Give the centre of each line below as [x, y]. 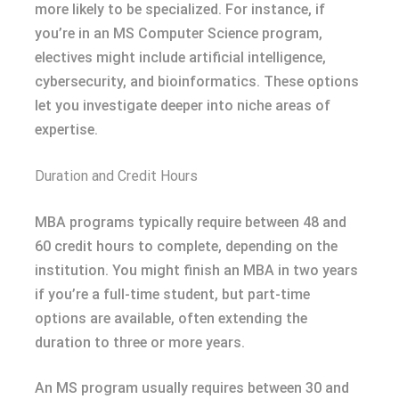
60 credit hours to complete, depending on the [186, 246]
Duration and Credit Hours [116, 175]
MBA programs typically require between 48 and [191, 222]
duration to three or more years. [140, 342]
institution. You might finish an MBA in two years [196, 270]
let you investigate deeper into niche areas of [183, 105]
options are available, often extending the [171, 318]
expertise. [66, 129]
